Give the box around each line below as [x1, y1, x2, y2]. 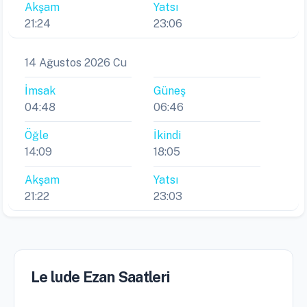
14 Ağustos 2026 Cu [25, 56, 127, 70]
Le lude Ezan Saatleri [31, 268, 170, 286]
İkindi [153, 129, 181, 143]
